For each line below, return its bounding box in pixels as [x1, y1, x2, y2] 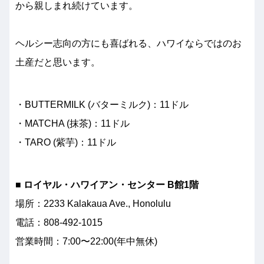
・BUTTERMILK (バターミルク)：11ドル [15, 100, 189, 110]
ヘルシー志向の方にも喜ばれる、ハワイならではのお [15, 38, 242, 48]
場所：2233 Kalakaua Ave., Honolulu [15, 199, 171, 209]
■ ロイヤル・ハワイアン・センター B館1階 [15, 180, 199, 190]
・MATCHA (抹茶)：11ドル [15, 118, 130, 128]
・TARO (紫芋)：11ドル [15, 137, 116, 147]
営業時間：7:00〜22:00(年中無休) [15, 236, 157, 246]
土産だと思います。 [15, 57, 100, 67]
